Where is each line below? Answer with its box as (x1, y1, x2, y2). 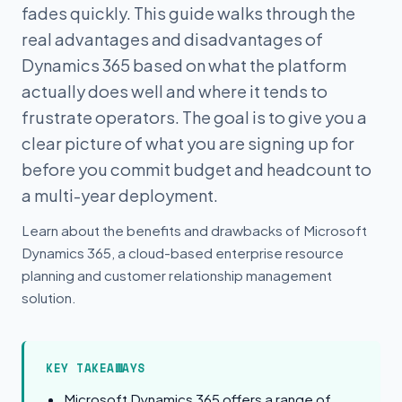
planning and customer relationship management (22, 267, 332, 284)
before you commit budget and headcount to (22, 159, 371, 179)
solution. (22, 289, 76, 306)
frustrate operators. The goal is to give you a (22, 107, 367, 127)
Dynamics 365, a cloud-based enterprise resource (22, 244, 344, 261)
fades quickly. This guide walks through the (22, 3, 355, 23)
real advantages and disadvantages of (22, 29, 323, 49)
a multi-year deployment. (22, 185, 218, 205)
